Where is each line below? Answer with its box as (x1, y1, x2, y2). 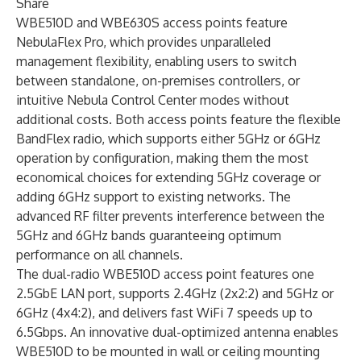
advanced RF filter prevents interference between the (16, 208, 325, 224)
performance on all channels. (16, 247, 183, 263)
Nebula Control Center (67, 92, 197, 108)
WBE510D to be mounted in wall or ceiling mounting (16, 343, 320, 359)
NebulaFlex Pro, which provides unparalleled (16, 34, 271, 50)
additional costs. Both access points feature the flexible (16, 111, 341, 127)
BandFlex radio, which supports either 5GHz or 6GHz (16, 131, 321, 147)
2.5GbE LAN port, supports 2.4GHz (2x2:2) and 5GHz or (16, 285, 334, 301)
